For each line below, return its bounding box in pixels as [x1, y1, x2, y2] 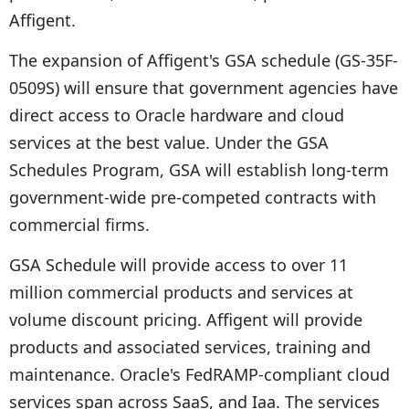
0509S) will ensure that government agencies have [9, 76, 398, 99]
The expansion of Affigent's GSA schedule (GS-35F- [9, 48, 398, 71]
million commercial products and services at [9, 280, 353, 303]
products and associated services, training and [9, 335, 371, 358]
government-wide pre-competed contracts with [9, 185, 376, 208]
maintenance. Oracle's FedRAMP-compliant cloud [9, 362, 390, 385]
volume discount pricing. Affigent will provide [9, 308, 362, 330]
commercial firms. [9, 213, 150, 236]
